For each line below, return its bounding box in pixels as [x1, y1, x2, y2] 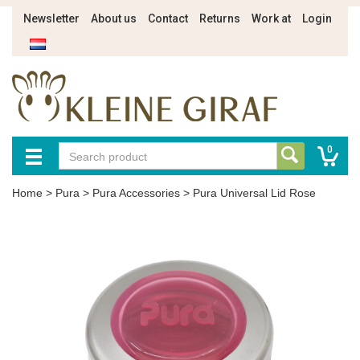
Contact [148, 12, 188, 25]
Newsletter [23, 12, 80, 25]
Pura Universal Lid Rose [193, 186, 316, 199]
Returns [199, 12, 240, 25]
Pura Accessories [92, 186, 180, 199]
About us [91, 12, 137, 25]
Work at [252, 12, 291, 25]
